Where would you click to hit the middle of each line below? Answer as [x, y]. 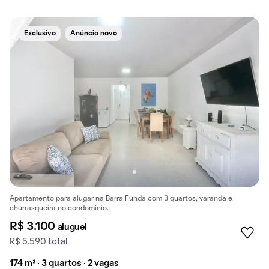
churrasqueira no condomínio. [59, 209]
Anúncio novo [94, 34]
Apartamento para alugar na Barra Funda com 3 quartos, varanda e [121, 199]
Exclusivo [40, 34]
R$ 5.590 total [38, 242]
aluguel [72, 228]
